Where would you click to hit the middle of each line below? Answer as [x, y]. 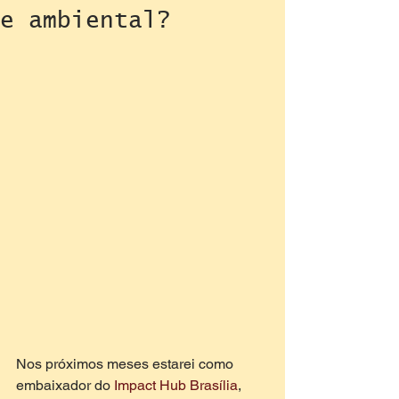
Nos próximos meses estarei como [126, 364]
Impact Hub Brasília [176, 385]
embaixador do [65, 385]
